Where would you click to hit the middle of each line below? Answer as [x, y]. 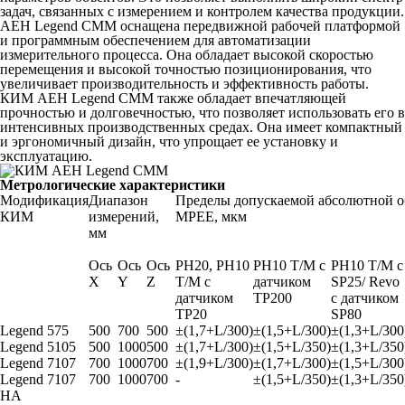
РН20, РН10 [212, 265]
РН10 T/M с [289, 265]
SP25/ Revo [365, 282]
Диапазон [118, 200]
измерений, [124, 217]
